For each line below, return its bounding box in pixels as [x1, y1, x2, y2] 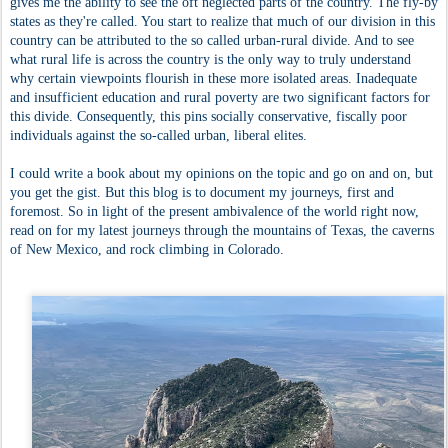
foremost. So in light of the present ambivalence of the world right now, [10, 204, 419, 219]
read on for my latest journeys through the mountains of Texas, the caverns [10, 223, 434, 238]
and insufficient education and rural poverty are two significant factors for [10, 90, 430, 105]
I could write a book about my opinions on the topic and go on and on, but [10, 166, 433, 181]
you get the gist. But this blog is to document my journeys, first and [10, 185, 394, 200]
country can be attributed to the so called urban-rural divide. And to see [10, 33, 414, 48]
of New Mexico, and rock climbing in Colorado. [10, 242, 284, 257]
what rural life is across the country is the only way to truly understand [10, 52, 411, 67]
